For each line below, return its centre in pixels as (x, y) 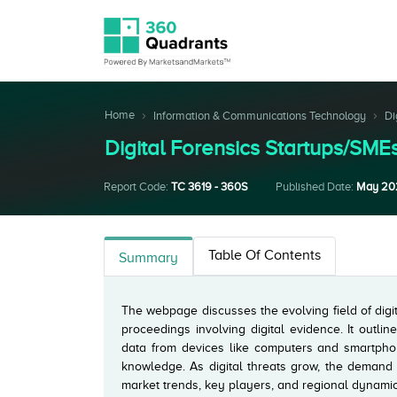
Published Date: (316, 187)
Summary (148, 258)
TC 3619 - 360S (210, 187)
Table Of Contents (265, 255)
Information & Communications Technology (260, 116)
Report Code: (137, 187)
